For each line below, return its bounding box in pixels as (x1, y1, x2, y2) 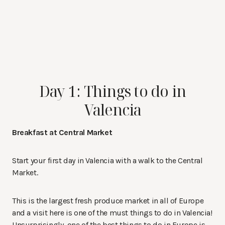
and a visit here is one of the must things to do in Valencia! (12, 207, 212, 217)
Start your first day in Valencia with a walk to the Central (12, 155, 203, 165)
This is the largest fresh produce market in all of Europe (12, 195, 204, 205)
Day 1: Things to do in (39, 80, 186, 101)
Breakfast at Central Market (12, 127, 113, 137)
